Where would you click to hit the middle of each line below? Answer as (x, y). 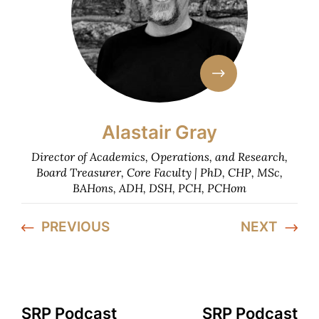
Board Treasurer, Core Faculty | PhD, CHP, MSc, (159, 172)
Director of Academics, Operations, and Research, (159, 156)
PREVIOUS (75, 226)
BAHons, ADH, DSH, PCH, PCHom (159, 187)
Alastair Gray (159, 132)
